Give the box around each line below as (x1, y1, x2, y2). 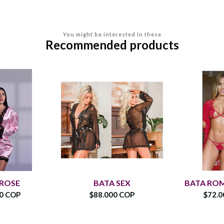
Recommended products (45, 37, 179, 52)
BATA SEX (93, 177, 130, 187)
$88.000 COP (89, 189, 134, 199)
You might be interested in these (62, 30, 161, 37)
